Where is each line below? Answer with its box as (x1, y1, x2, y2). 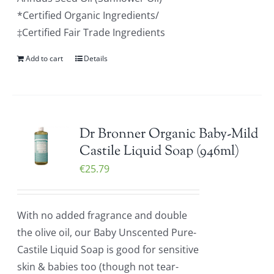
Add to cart (26, 53, 64, 64)
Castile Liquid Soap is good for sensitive (17, 243, 199, 256)
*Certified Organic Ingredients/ (17, 9, 160, 22)
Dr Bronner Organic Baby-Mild (80, 125, 259, 144)
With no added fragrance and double (17, 209, 188, 222)
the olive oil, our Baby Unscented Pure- (17, 226, 197, 239)
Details (84, 53, 108, 64)
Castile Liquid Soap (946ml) (80, 142, 240, 161)
